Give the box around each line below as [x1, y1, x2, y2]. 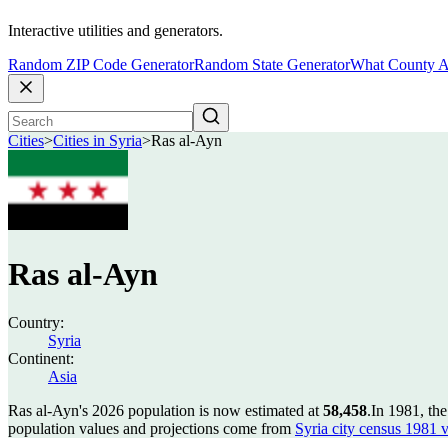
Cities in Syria [53, 132, 142, 150]
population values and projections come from [8, 420, 295, 437]
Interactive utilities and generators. [8, 22, 223, 40]
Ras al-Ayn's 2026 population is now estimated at [8, 402, 323, 419]
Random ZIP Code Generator [8, 56, 194, 74]
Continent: [8, 350, 74, 367]
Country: [8, 314, 64, 331]
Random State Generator [194, 56, 350, 74]
